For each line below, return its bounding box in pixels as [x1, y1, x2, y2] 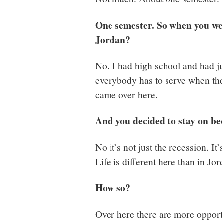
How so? [95, 180, 130, 195]
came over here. [95, 87, 158, 101]
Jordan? [95, 32, 130, 47]
